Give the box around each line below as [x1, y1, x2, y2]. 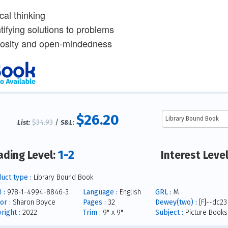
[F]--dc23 [196, 197, 227, 207]
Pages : [82, 197, 106, 207]
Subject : [155, 208, 183, 217]
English [117, 187, 141, 196]
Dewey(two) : [155, 197, 197, 207]
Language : [82, 187, 118, 196]
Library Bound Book [31, 173, 93, 182]
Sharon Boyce [10, 197, 55, 207]
